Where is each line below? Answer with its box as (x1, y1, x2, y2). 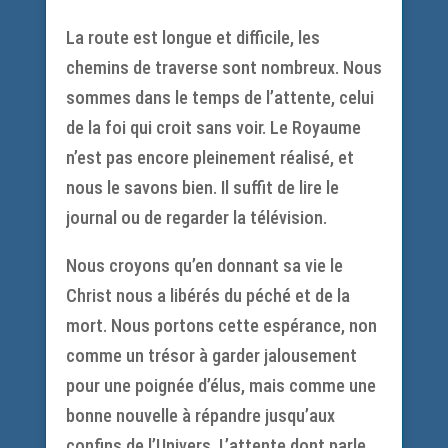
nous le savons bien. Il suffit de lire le (65, 177, 339, 198)
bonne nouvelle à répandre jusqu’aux (65, 405, 335, 426)
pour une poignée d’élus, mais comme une (65, 375, 376, 396)
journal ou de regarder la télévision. (65, 207, 327, 228)
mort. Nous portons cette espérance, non (65, 315, 377, 336)
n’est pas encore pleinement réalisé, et (65, 147, 354, 168)
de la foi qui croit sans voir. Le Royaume (65, 117, 361, 138)
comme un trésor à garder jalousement (65, 345, 357, 366)
